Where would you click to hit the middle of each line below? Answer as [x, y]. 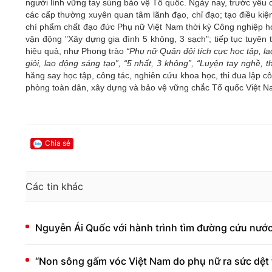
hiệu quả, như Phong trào [76, 51]
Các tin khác [54, 186]
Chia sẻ [58, 143]
